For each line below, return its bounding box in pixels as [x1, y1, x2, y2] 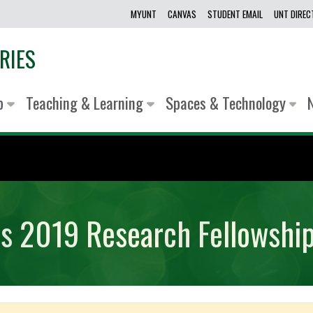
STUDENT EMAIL [208, 7, 263, 21]
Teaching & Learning [25, 91, 147, 115]
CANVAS [168, 7, 197, 21]
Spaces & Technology [165, 91, 289, 115]
